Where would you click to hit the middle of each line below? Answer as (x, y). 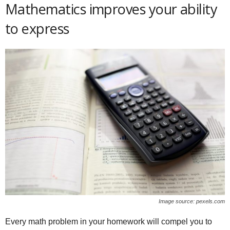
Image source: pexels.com (192, 202)
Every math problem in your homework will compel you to (109, 222)
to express (37, 29)
